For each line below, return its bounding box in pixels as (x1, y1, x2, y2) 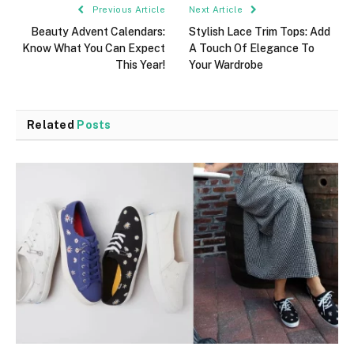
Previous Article (89, 4, 165, 14)
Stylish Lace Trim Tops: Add (189, 24, 330, 38)
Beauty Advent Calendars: (31, 24, 165, 38)
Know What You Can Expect (22, 41, 165, 55)
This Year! (115, 58, 165, 71)
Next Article (189, 4, 246, 14)
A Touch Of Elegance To (189, 41, 314, 55)
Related (27, 118, 77, 131)
